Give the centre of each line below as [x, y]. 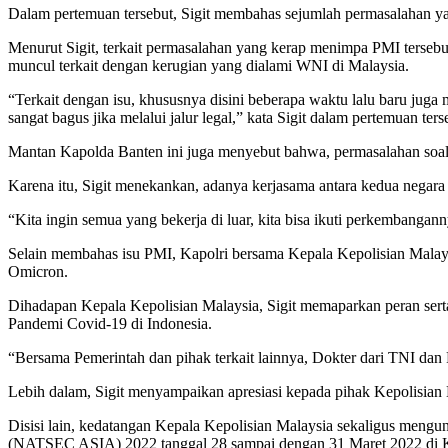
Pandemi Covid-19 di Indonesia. [110, 324]
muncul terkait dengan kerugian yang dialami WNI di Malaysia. [208, 66]
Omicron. [38, 272]
